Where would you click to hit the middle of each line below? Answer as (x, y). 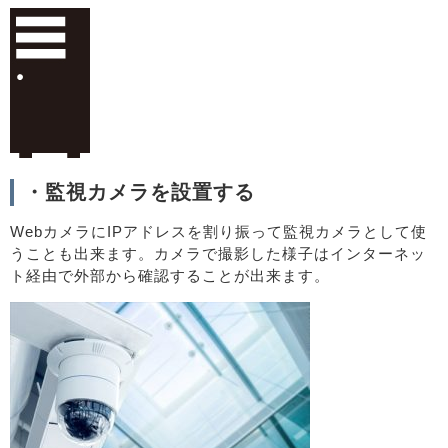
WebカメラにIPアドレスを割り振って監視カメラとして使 (218, 231)
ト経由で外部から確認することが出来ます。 (170, 275)
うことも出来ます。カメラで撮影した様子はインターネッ (218, 253)
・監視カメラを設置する (139, 192)
